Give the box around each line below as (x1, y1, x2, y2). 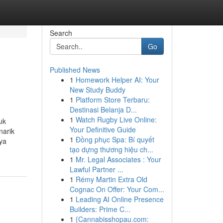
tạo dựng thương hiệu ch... (69, 144, 153, 154)
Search (49, 28, 72, 38)
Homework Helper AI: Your (75, 75, 159, 85)
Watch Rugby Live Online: (75, 114, 157, 124)
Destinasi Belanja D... (69, 105, 137, 114)
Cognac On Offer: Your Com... (69, 184, 164, 194)
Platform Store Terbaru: (75, 95, 150, 105)
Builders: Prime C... (69, 204, 130, 214)
